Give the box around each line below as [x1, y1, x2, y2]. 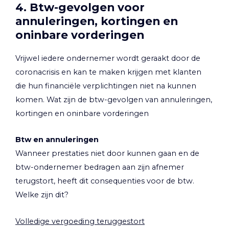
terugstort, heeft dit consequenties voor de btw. [15, 176, 194, 186]
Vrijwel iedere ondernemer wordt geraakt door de [15, 53, 200, 63]
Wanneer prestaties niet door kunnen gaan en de [15, 149, 199, 158]
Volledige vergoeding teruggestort [15, 216, 145, 226]
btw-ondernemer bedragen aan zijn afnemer [15, 163, 184, 172]
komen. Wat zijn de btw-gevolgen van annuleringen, [15, 95, 212, 104]
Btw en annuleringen [15, 135, 99, 145]
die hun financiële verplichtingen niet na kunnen [15, 81, 196, 90]
